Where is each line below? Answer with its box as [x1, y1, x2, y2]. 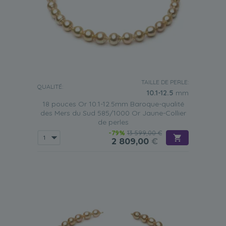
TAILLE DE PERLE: [141, 78, 189, 86]
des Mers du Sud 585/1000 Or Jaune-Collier [40, 108, 186, 118]
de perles [97, 118, 129, 127]
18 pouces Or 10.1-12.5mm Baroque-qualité [42, 99, 184, 108]
